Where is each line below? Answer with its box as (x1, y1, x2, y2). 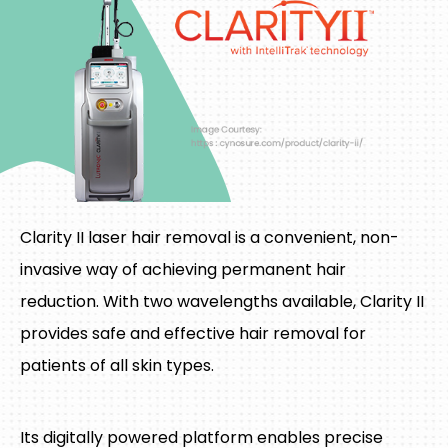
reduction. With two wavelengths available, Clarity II (20, 290, 424, 314)
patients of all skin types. (20, 354, 214, 378)
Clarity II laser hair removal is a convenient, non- (20, 226, 399, 250)
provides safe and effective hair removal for (20, 322, 366, 346)
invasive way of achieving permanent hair (20, 258, 346, 282)
